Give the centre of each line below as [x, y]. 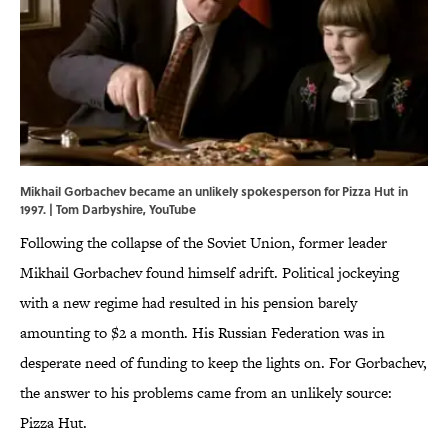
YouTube [172, 209]
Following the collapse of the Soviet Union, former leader [203, 243]
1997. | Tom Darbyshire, [84, 209]
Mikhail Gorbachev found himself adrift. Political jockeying [209, 273]
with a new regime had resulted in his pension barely [188, 303]
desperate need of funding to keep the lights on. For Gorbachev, [223, 363]
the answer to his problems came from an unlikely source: [206, 393]
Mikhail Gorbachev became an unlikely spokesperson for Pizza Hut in [214, 191]
